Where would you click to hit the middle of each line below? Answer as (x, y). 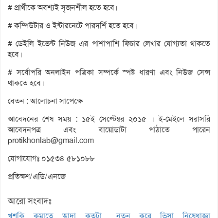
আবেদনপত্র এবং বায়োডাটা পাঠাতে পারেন (109, 130)
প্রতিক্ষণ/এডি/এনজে (37, 177)
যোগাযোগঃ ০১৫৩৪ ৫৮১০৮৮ (51, 159)
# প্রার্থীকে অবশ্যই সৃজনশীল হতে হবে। (63, 8)
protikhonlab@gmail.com (51, 141)
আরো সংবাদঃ (30, 201)
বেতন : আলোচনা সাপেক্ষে (45, 101)
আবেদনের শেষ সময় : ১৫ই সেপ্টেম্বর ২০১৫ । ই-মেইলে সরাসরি (109, 119)
